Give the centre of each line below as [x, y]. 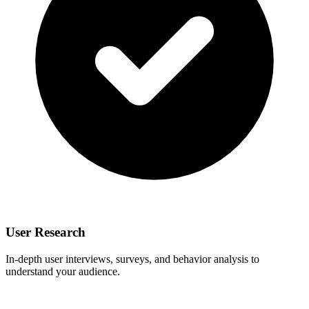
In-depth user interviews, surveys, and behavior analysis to [132, 259]
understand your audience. [63, 272]
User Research [46, 232]
